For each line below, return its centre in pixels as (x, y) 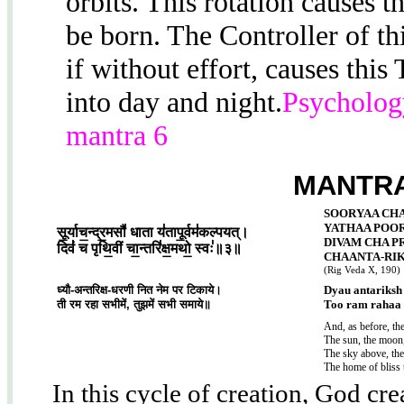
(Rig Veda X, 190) (362, 270)
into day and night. (174, 102)
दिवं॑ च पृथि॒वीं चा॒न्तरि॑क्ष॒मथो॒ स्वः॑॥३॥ (149, 248)
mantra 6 (117, 135)
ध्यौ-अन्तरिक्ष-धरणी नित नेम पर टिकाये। (139, 290)
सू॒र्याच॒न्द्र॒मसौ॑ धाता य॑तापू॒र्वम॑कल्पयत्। (153, 232)
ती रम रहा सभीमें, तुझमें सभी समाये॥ (134, 304)
